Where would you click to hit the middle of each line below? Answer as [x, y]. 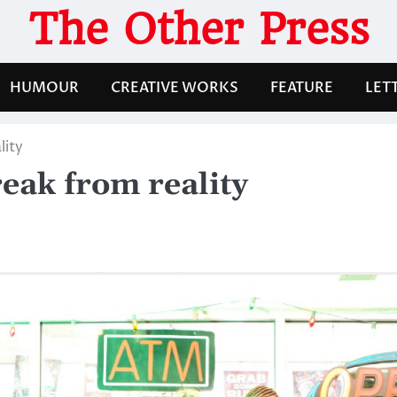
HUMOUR [44, 87]
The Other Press [198, 29]
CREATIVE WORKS [175, 87]
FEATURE [302, 87]
